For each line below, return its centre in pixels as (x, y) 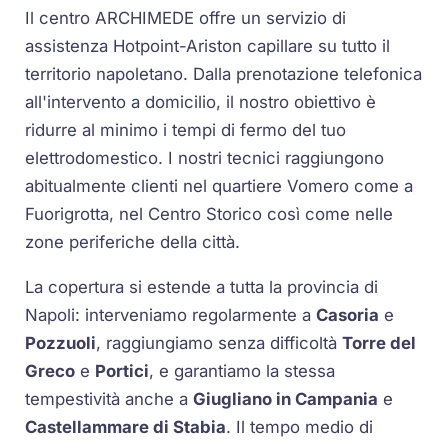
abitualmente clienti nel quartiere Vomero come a (219, 186)
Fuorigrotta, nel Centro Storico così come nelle (209, 214)
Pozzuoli (61, 342)
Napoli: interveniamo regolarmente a (171, 314)
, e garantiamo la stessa (242, 370)
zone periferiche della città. (133, 242)
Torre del (379, 342)
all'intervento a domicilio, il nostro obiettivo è (201, 102)
